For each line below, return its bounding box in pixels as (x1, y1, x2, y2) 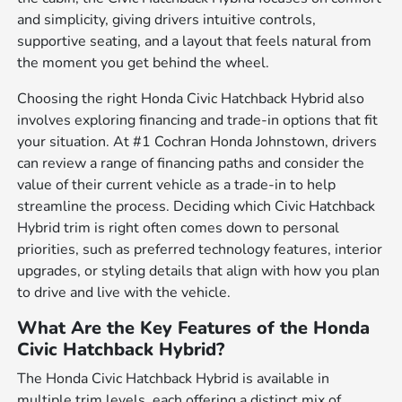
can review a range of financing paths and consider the (17, 153, 365, 173)
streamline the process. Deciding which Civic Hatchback (17, 196, 376, 216)
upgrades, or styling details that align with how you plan (17, 260, 380, 281)
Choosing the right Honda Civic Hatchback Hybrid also (17, 88, 365, 109)
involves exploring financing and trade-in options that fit (17, 109, 379, 130)
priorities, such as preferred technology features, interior (17, 239, 383, 259)
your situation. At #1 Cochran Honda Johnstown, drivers (17, 131, 378, 152)
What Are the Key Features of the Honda (17, 315, 371, 340)
